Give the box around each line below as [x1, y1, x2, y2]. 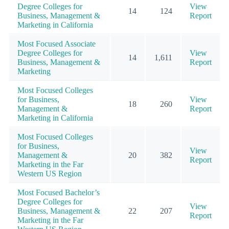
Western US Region [17, 169, 82, 178]
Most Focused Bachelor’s [17, 188, 100, 197]
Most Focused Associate [17, 39, 96, 48]
